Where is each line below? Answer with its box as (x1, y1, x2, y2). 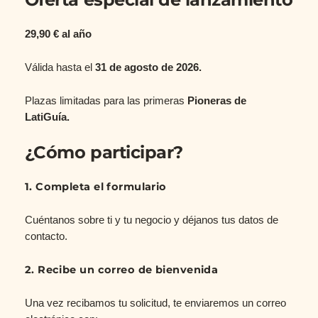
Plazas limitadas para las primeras (24, 95, 187, 107)
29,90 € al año (24, 28, 92, 40)
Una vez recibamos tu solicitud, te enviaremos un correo (24, 297, 286, 309)
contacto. (24, 231, 67, 243)
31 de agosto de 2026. (94, 62, 202, 74)
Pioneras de (187, 95, 246, 107)
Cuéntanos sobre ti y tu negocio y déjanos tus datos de (24, 214, 278, 226)
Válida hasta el (24, 62, 95, 74)
